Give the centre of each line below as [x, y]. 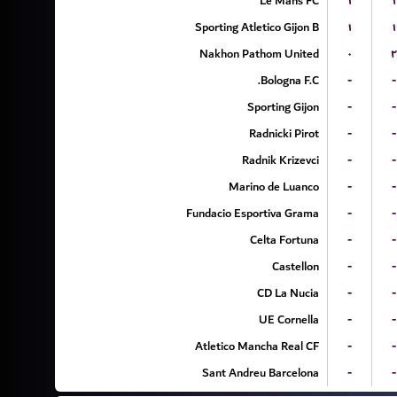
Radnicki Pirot [284, 133]
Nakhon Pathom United [259, 54]
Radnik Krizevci [280, 160]
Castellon [295, 266]
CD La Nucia [288, 293]
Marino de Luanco [273, 187]
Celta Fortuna [284, 240]
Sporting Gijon [283, 107]
